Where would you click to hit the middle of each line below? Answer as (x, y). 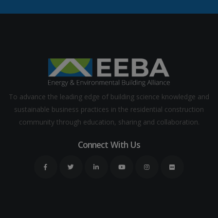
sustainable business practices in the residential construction (109, 109)
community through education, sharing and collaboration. (109, 122)
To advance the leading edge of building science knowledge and (109, 96)
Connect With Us (109, 144)
